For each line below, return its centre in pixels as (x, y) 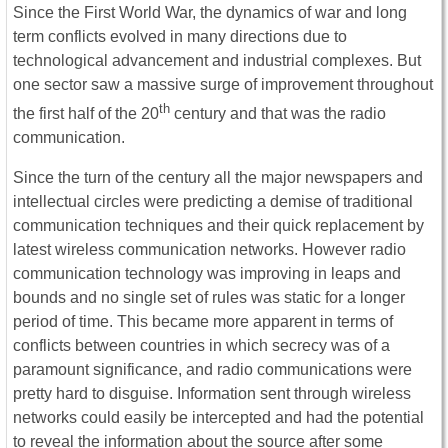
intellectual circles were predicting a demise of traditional (213, 202)
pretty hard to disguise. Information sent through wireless (212, 394)
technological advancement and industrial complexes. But (217, 60)
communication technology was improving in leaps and (207, 274)
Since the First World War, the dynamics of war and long (210, 12)
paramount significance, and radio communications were (212, 370)
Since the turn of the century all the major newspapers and (218, 178)
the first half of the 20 (86, 114)
